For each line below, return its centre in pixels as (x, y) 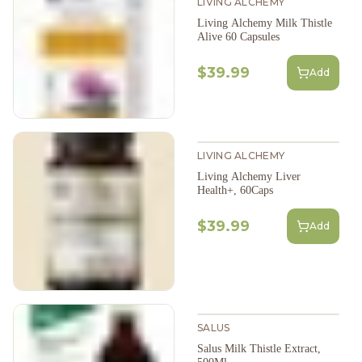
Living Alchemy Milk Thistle (265, 23)
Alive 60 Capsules (238, 36)
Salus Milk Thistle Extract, (259, 348)
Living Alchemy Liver (249, 176)
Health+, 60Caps (235, 190)
